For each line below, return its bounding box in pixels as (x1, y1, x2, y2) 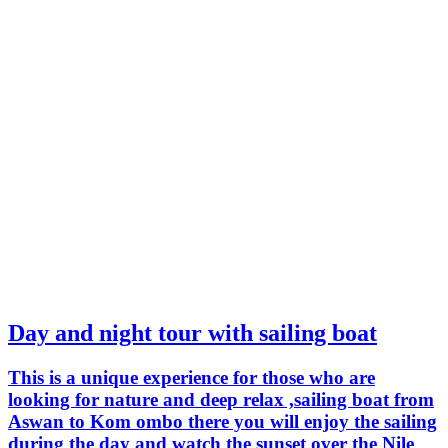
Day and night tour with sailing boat (8, 320, 377, 347)
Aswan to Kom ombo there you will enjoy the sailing (8, 411, 437, 433)
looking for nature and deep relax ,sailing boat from (8, 389, 434, 411)
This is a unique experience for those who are (8, 367, 375, 389)
